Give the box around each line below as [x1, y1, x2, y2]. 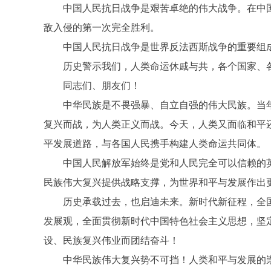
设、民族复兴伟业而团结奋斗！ [44, 235, 179, 246]
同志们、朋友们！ [44, 80, 140, 91]
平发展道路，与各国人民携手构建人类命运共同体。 [44, 139, 266, 149]
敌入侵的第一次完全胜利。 [44, 22, 160, 33]
